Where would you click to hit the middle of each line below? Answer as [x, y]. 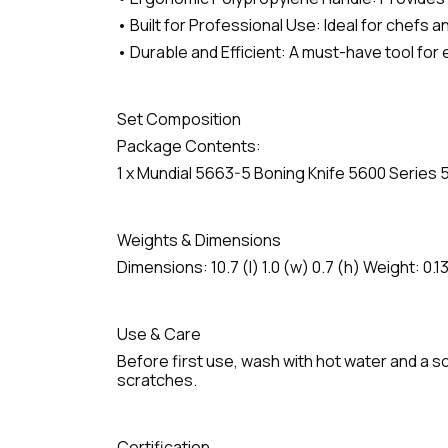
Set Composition [179, 119]
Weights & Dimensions [199, 240]
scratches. [157, 380]
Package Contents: [189, 146]
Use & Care [159, 334]
